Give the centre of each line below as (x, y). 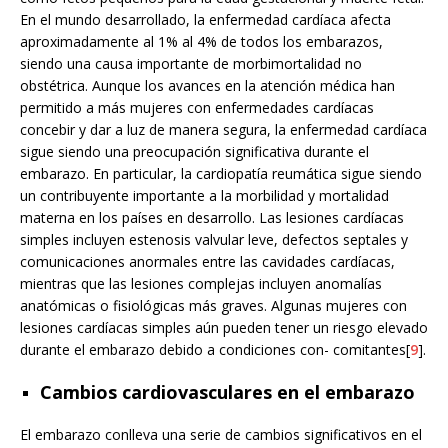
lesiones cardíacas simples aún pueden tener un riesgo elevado (224, 327)
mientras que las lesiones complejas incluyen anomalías (201, 283)
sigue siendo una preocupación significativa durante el (194, 151)
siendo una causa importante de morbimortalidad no (191, 63)
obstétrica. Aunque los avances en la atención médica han (207, 85)
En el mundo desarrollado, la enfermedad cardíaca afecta (205, 19)
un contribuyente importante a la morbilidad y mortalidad (204, 195)
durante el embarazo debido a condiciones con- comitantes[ (215, 349)
